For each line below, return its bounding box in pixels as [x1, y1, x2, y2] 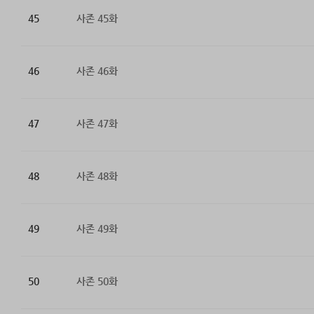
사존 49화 [76, 223, 118, 235]
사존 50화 [76, 275, 118, 287]
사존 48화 [76, 170, 118, 182]
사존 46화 [76, 65, 118, 77]
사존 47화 [76, 118, 118, 130]
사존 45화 [76, 13, 118, 25]
